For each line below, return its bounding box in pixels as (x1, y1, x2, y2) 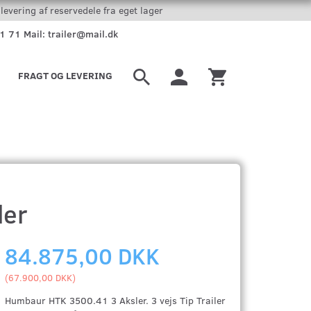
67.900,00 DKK (8, 271, 73, 283)
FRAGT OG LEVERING (18, 69, 112, 82)
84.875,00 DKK (5, 240, 160, 271)
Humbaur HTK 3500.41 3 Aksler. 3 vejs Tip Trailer (5, 294, 226, 307)
